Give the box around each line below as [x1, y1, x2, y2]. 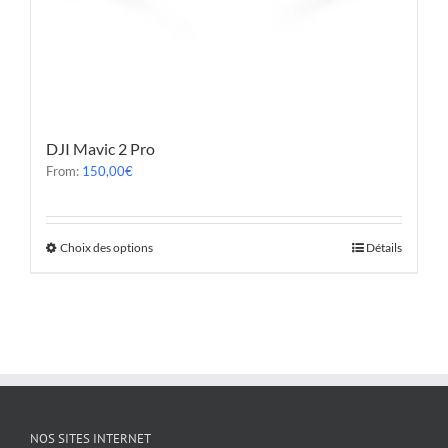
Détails [366, 240, 402, 256]
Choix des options [60, 240, 153, 256]
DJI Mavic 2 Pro [46, 139, 155, 159]
